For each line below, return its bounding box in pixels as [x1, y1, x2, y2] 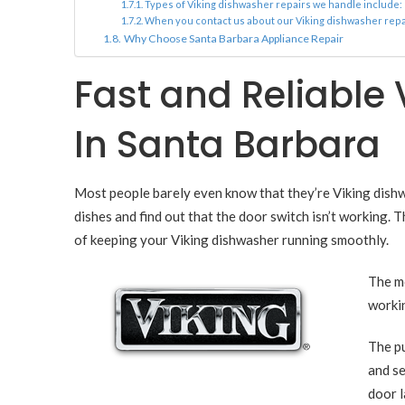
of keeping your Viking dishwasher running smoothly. [74, 231, 389, 248]
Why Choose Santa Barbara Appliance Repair [123, 32, 344, 46]
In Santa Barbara [74, 119, 381, 170]
